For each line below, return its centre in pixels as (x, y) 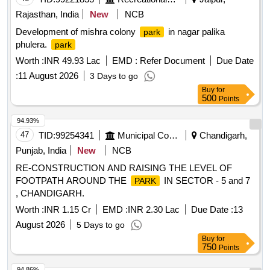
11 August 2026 (48, 76)
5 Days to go (101, 225)
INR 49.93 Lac (72, 61)
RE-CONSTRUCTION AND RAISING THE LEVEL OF (124, 168)
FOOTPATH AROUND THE (72, 181)
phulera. (33, 45)
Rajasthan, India (47, 14)
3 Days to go (114, 76)
